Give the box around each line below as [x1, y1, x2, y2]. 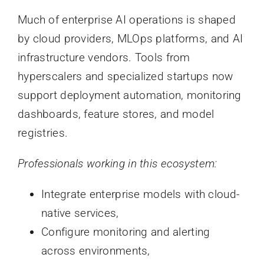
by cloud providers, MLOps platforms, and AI [17, 32, 243, 46]
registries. [17, 126, 68, 140]
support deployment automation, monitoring [17, 88, 242, 103]
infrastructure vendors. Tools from [17, 51, 190, 65]
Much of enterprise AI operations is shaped [17, 13, 236, 27]
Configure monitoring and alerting [41, 225, 210, 239]
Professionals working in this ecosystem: [17, 157, 217, 171]
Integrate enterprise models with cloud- [41, 187, 240, 202]
